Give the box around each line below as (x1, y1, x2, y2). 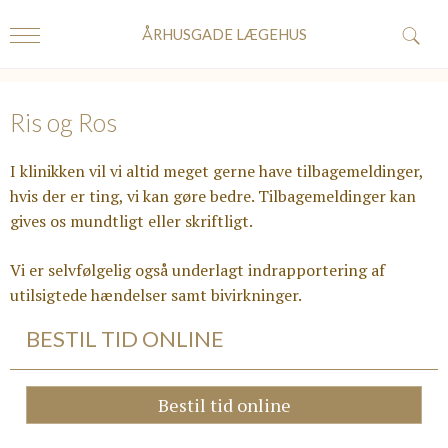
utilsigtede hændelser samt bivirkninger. (10, 284, 302, 306)
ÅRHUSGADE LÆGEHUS (141, 24, 307, 43)
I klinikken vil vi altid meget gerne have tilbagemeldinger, (10, 160, 423, 182)
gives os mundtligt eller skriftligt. (10, 210, 253, 232)
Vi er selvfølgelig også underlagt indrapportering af (10, 259, 385, 281)
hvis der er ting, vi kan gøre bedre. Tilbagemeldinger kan (10, 185, 416, 207)
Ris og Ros (10, 107, 117, 137)
